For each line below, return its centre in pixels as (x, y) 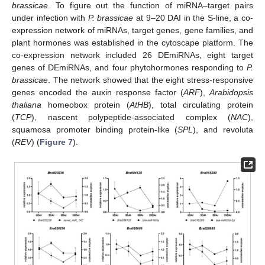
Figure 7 (56, 142)
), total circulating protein (201, 105)
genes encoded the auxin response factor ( (98, 93)
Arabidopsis (231, 93)
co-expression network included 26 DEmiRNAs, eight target (132, 55)
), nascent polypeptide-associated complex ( (131, 117)
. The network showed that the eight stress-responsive (151, 80)
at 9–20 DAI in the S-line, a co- (193, 18)
